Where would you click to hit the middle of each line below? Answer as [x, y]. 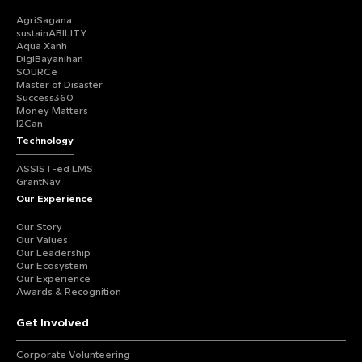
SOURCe [37, 72]
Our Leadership [53, 253]
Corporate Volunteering [73, 355]
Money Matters [52, 111]
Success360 [45, 98]
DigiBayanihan [50, 59]
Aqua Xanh [42, 46]
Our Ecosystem [52, 266]
